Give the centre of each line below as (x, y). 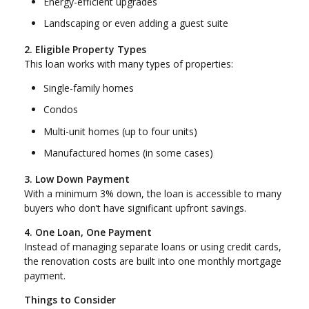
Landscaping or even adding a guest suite (136, 23)
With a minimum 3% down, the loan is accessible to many (153, 194)
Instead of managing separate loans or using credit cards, (153, 247)
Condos (61, 110)
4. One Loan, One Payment (88, 232)
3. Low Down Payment (77, 179)
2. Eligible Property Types (85, 49)
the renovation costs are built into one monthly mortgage (153, 261)
